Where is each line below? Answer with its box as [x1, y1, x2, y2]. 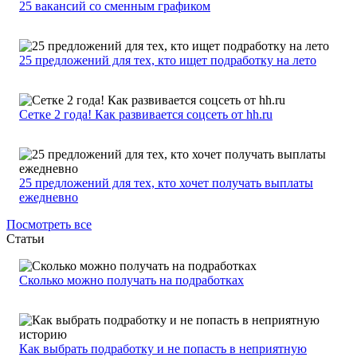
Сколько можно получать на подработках [19, 273, 244, 288]
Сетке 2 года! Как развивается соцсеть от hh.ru [19, 108, 273, 122]
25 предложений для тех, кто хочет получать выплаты [19, 176, 313, 190]
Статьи [6, 232, 45, 246]
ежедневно [19, 190, 78, 205]
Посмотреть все [6, 218, 92, 232]
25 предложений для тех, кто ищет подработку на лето [19, 53, 316, 68]
